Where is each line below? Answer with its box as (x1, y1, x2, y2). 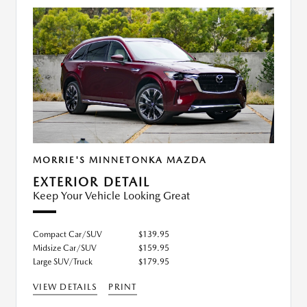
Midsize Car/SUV (33, 243, 97, 254)
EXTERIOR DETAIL (33, 175, 150, 190)
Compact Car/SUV (33, 230, 102, 240)
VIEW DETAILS (33, 282, 98, 293)
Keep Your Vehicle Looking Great (33, 189, 190, 203)
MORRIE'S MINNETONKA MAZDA (33, 155, 207, 166)
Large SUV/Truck (33, 257, 93, 267)
